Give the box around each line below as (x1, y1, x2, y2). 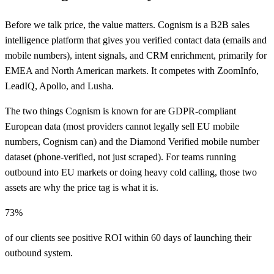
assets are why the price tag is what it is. (5, 182, 158, 193)
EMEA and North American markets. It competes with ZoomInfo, (5, 65, 259, 76)
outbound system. (5, 247, 73, 258)
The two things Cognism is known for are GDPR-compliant (5, 105, 236, 116)
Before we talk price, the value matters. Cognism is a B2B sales (5, 19, 250, 30)
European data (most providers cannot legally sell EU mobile (5, 120, 239, 131)
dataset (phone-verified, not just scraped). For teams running (5, 151, 236, 162)
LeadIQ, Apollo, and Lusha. (5, 80, 114, 91)
